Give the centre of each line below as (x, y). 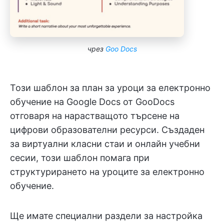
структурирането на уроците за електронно (107, 171)
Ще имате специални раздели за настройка (106, 215)
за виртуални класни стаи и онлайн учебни (105, 143)
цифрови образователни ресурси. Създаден (107, 129)
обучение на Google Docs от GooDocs (92, 101)
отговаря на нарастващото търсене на (95, 115)
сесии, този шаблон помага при (80, 157)
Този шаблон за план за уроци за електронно (110, 87)
